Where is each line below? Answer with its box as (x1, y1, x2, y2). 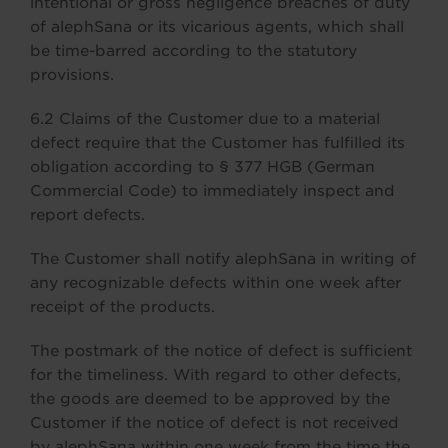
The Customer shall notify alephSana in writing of (30, 250, 416, 268)
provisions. (30, 66, 114, 84)
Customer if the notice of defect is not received (30, 414, 399, 432)
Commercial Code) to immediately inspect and (30, 182, 395, 200)
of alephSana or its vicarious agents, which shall (30, 18, 404, 36)
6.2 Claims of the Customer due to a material (30, 110, 380, 128)
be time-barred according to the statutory (30, 42, 357, 60)
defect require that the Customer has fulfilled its (30, 134, 405, 152)
